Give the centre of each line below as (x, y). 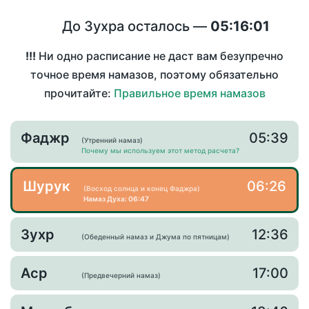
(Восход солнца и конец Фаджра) (142, 189)
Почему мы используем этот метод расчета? (160, 151)
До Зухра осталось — (136, 26)
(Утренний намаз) (112, 140)
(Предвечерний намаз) (121, 276)
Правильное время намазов (189, 93)
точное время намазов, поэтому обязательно (154, 75)
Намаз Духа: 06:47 (116, 199)
